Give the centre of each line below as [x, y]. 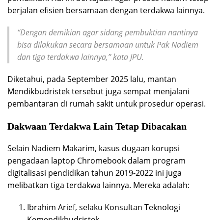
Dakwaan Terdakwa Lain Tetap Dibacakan [97, 126]
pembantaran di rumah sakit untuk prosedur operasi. [107, 103]
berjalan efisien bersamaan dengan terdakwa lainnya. [106, 10]
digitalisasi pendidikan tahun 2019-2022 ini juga [95, 173]
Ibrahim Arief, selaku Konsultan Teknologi [104, 207]
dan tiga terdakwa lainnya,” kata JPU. [81, 57]
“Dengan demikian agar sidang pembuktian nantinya [108, 32]
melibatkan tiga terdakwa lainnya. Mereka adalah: [98, 185]
